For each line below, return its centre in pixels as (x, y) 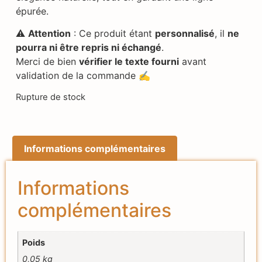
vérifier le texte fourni (129, 61)
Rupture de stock (50, 97)
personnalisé (185, 33)
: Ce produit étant (113, 33)
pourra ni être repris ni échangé (88, 47)
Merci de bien (47, 61)
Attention (49, 33)
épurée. (32, 11)
